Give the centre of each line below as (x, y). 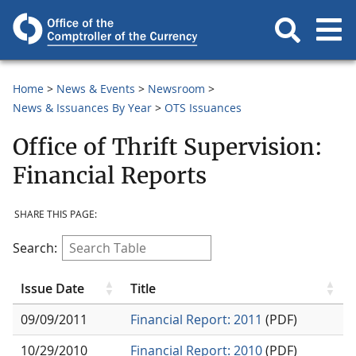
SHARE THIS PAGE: (56, 215)
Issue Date (52, 288)
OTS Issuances (203, 108)
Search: (35, 248)
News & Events (96, 89)
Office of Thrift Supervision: (168, 147)
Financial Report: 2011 (196, 319)
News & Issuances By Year (82, 108)
